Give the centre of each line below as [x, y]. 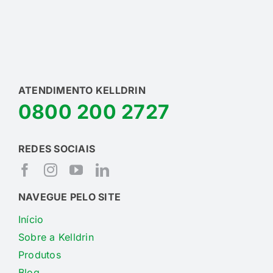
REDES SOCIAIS [57, 149]
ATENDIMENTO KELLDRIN [82, 90]
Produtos [39, 255]
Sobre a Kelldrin [56, 237]
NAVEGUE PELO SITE [69, 197]
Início [31, 220]
